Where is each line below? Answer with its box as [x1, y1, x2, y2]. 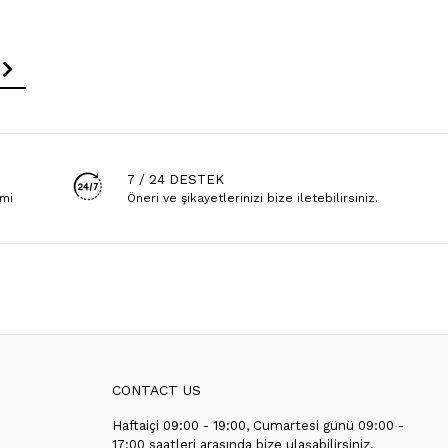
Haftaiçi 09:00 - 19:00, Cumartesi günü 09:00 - [111, 418, 404, 434]
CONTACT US [111, 382, 201, 399]
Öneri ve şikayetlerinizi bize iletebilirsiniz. [127, 191, 379, 206]
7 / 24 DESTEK [127, 172, 225, 188]
